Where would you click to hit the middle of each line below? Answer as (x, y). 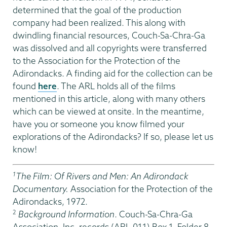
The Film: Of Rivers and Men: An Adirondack (102, 176)
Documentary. (41, 188)
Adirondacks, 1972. (50, 201)
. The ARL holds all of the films (116, 86)
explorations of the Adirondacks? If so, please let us (113, 136)
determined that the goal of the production (97, 10)
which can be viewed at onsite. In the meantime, (108, 111)
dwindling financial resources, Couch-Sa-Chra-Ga (109, 35)
